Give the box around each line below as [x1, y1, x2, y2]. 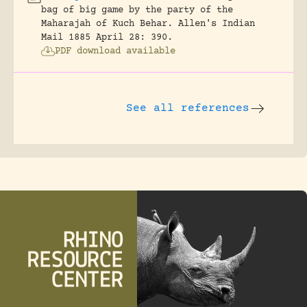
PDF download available [55, 46, 175, 58]
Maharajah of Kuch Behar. [41, 19, 173, 30]
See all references [126, 102, 249, 115]
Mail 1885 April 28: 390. [41, 32, 173, 44]
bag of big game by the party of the [41, 5, 233, 16]
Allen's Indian [178, 19, 255, 30]
